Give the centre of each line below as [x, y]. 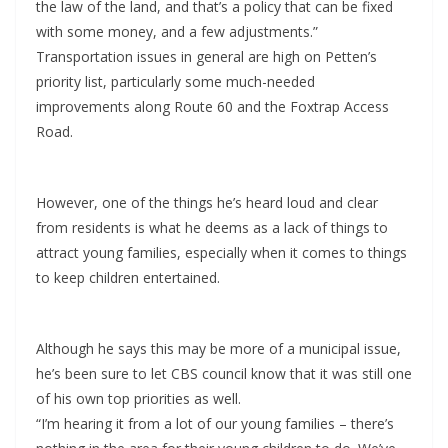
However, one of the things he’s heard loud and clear [207, 203]
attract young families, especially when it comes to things [221, 253]
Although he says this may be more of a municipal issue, [218, 349]
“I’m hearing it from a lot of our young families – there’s [215, 424]
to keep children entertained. [128, 278]
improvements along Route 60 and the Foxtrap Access [212, 107]
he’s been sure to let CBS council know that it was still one [224, 374]
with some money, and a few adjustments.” [177, 32]
